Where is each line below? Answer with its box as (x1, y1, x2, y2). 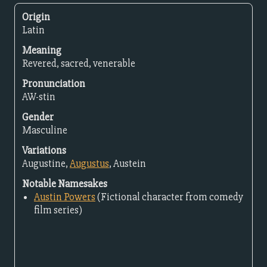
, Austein (109, 157, 146, 170)
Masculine (22, 124, 67, 136)
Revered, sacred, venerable (22, 57, 135, 70)
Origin (22, 11, 50, 23)
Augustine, (22, 157, 70, 170)
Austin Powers (34, 191, 95, 203)
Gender (22, 111, 54, 123)
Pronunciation (22, 77, 85, 90)
